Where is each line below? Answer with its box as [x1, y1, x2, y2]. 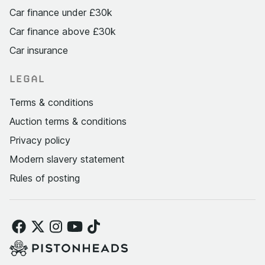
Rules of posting [9, 172, 80, 184]
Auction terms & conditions [9, 115, 127, 127]
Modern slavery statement [9, 153, 125, 165]
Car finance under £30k [9, 6, 112, 18]
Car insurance [9, 44, 68, 56]
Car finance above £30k [9, 25, 116, 37]
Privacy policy [9, 134, 70, 146]
